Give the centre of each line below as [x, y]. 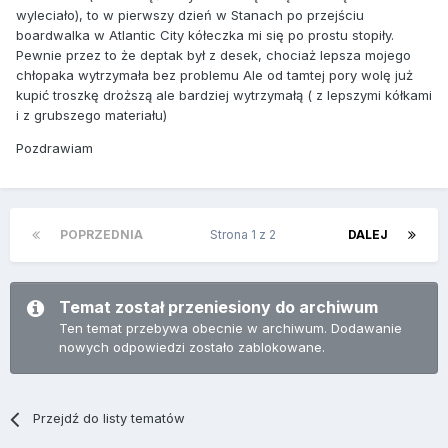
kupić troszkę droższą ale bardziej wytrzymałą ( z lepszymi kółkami [224, 95]
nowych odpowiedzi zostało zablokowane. [192, 347]
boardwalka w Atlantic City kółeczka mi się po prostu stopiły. [205, 35]
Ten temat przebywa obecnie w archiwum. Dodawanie [230, 328]
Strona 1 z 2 [245, 235]
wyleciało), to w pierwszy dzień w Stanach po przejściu [190, 15]
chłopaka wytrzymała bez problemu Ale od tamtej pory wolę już [214, 75]
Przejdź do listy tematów [109, 418]
